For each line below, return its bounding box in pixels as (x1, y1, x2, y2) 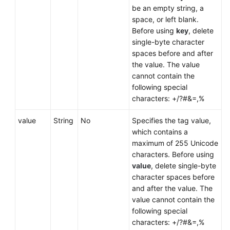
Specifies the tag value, (132, 116, 211, 125)
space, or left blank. (132, 15, 199, 24)
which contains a (132, 127, 188, 136)
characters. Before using (132, 150, 214, 159)
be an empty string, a (132, 4, 204, 12)
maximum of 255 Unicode (132, 139, 218, 147)
